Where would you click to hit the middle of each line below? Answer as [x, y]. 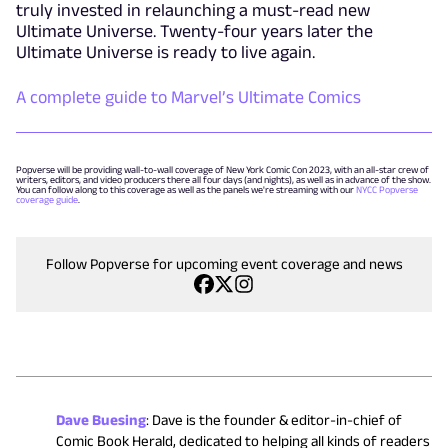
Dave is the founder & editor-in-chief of [277, 420]
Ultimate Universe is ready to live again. [165, 52]
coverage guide [47, 200]
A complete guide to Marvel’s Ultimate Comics [188, 97]
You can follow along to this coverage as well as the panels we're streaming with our [186, 190]
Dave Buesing [101, 420]
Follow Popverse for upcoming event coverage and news [224, 264]
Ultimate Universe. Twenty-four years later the [194, 31]
